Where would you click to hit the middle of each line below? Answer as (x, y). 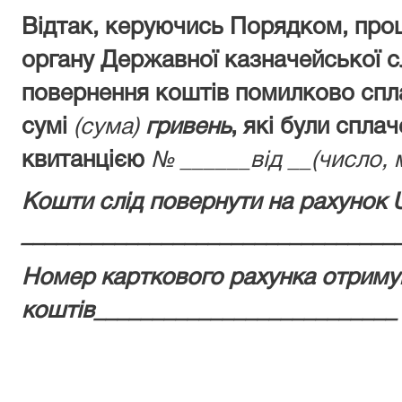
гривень (188, 127)
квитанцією (86, 161)
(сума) (109, 127)
